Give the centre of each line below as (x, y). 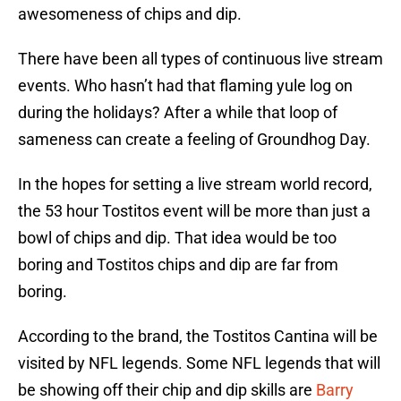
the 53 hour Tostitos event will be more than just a (194, 211)
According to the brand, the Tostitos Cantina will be (198, 337)
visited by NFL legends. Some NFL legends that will (199, 363)
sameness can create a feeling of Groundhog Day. (194, 140)
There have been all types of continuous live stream (200, 59)
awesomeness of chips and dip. (130, 14)
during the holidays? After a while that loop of (178, 113)
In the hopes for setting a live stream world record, (195, 184)
